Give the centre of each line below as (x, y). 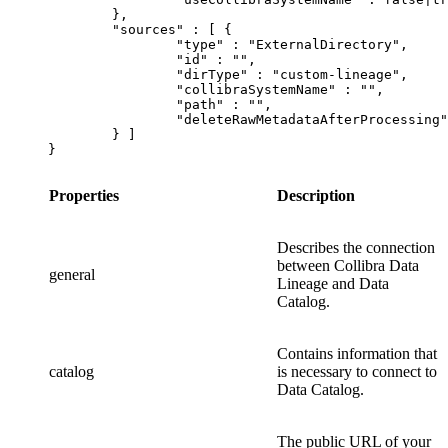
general (72, 275)
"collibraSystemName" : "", (112, 90)
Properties (84, 196)
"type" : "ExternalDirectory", (112, 45)
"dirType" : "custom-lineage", (112, 75)
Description (316, 196)
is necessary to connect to (357, 372)
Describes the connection (356, 248)
